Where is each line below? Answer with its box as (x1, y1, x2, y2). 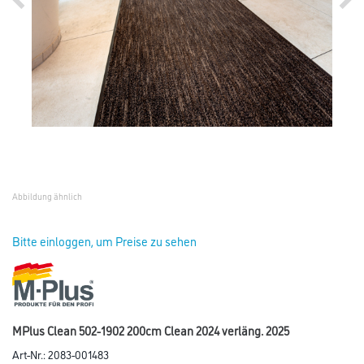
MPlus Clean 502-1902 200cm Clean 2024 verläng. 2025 (12, 321, 289, 339)
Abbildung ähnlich (12, 190, 82, 202)
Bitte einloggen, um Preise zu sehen (12, 232, 197, 249)
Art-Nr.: (12, 345, 48, 362)
